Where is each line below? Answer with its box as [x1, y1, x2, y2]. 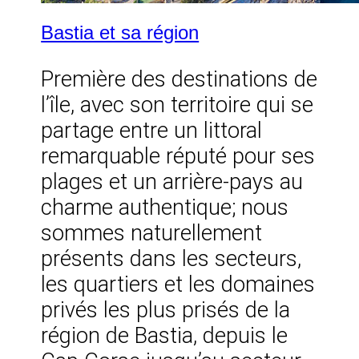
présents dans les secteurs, [41, 245, 302, 272]
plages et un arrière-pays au [41, 168, 304, 195]
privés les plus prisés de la [41, 296, 291, 323]
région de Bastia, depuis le [41, 322, 288, 349]
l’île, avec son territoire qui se [41, 91, 314, 118]
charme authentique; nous [41, 194, 289, 220]
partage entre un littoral [41, 117, 263, 143]
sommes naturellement [41, 220, 263, 246]
